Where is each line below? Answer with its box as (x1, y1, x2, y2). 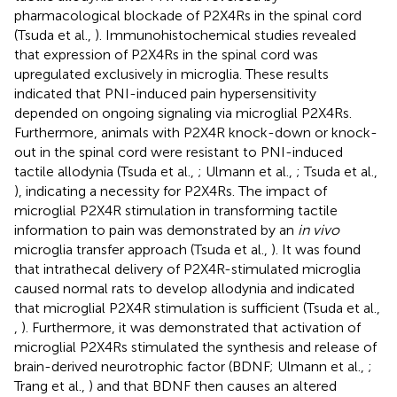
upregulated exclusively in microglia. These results (14, 65, 329, 82)
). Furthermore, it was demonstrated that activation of (21, 318, 361, 336)
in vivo (298, 221, 339, 238)
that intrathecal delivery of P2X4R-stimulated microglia (14, 260, 361, 277)
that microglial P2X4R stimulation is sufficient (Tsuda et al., (14, 299, 380, 316)
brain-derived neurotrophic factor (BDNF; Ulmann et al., (14, 357, 368, 375)
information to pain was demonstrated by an (14, 221, 298, 238)
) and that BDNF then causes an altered (89, 377, 337, 394)
